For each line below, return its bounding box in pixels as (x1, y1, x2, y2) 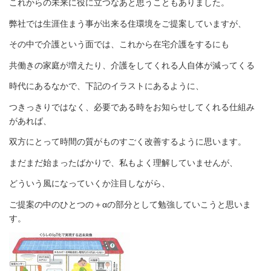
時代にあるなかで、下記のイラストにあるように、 (9, 81, 204, 91)
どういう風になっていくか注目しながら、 (9, 178, 170, 189)
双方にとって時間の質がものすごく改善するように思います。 (9, 137, 246, 147)
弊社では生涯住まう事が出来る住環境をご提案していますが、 (9, 18, 246, 28)
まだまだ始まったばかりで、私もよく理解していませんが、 (9, 157, 238, 168)
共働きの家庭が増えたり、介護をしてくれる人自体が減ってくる (9, 60, 255, 70)
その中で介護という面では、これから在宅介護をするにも (9, 39, 229, 50)
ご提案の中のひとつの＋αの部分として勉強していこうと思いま (9, 199, 251, 209)
